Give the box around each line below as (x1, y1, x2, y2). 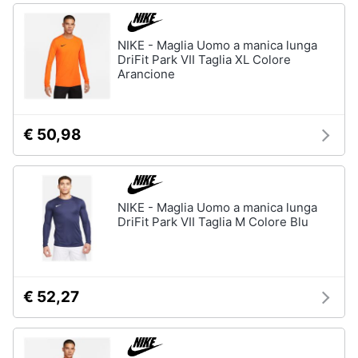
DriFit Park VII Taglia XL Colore (117, 52, 291, 67)
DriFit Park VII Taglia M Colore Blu (117, 214, 308, 229)
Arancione (117, 66, 175, 82)
